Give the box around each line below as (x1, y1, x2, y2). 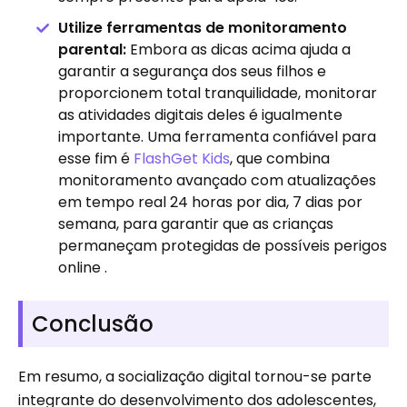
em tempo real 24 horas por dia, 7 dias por (58, 192, 362, 213)
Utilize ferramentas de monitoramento (58, 17, 347, 39)
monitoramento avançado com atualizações (58, 170, 376, 192)
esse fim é (58, 148, 134, 170)
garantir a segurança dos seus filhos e (58, 61, 326, 83)
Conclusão (32, 309, 154, 340)
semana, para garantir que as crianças (58, 213, 333, 235)
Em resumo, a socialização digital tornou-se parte (18, 366, 372, 388)
